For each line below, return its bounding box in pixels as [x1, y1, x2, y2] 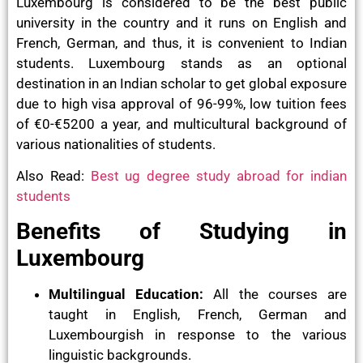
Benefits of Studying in [16, 218, 347, 246]
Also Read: [16, 168, 91, 185]
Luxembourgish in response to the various [49, 327, 347, 344]
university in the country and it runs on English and [16, 14, 347, 31]
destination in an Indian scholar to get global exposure [16, 75, 347, 92]
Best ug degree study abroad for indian [90, 168, 347, 185]
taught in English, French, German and [49, 306, 347, 323]
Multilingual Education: [49, 286, 214, 303]
